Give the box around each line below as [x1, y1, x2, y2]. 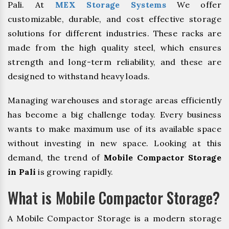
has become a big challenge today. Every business [8, 109, 221, 120]
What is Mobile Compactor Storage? [8, 186, 220, 209]
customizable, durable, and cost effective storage [8, 13, 221, 24]
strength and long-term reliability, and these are [8, 56, 221, 67]
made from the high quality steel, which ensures [8, 42, 221, 53]
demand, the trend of [8, 152, 104, 163]
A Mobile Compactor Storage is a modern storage [8, 213, 221, 223]
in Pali [8, 166, 36, 177]
